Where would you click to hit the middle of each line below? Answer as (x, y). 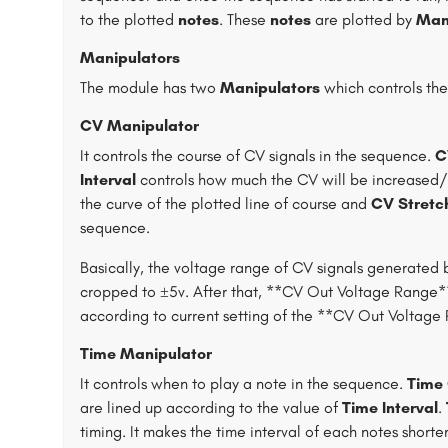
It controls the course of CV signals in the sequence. (257, 155)
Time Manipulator (146, 353)
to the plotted (129, 19)
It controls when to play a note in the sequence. (243, 383)
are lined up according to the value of (211, 407)
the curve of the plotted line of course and (225, 203)
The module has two (150, 87)
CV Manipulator (139, 125)
